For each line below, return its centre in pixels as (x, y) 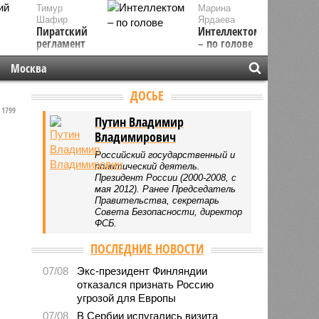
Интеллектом (230, 31)
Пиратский (62, 31)
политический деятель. (148, 166)
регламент (61, 43)
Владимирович (136, 136)
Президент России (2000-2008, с (166, 177)
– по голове (226, 43)
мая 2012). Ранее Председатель (166, 189)
